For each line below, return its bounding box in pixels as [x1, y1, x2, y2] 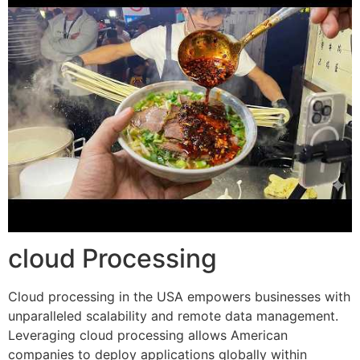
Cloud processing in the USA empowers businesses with [8, 288, 350, 305]
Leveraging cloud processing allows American [8, 326, 288, 343]
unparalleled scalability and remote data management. [8, 307, 338, 324]
